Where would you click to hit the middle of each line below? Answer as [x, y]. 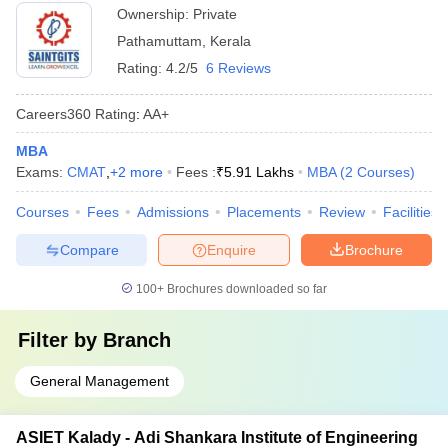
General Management [99, 381]
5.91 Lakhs [259, 172]
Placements [264, 212]
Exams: [41, 172]
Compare [89, 249]
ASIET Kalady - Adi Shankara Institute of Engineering [217, 437]
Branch [137, 340]
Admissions [173, 212]
